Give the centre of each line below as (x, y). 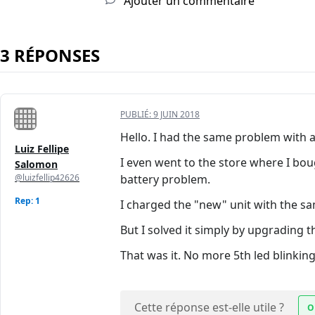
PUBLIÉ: (137, 115)
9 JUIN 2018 (176, 115)
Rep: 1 (27, 201)
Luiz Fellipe (42, 149)
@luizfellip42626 (47, 178)
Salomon (36, 165)
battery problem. (165, 180)
